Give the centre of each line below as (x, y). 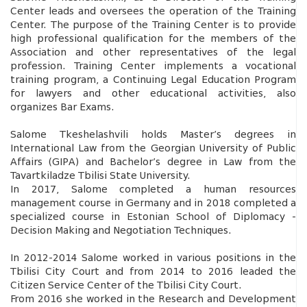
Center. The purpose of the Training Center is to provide (153, 25)
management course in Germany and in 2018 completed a (153, 203)
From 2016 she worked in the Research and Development (153, 299)
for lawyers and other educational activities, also (153, 94)
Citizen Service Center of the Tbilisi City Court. (126, 285)
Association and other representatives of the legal (153, 52)
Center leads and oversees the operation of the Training (153, 11)
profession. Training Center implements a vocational (153, 66)
